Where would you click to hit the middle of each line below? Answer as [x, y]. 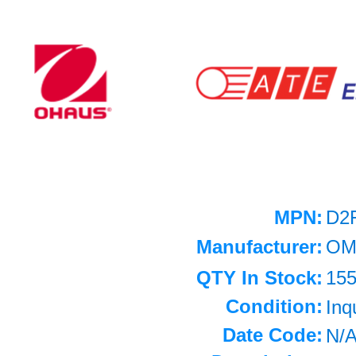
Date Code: [273, 335]
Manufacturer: [259, 247]
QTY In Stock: [259, 278]
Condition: [274, 306]
